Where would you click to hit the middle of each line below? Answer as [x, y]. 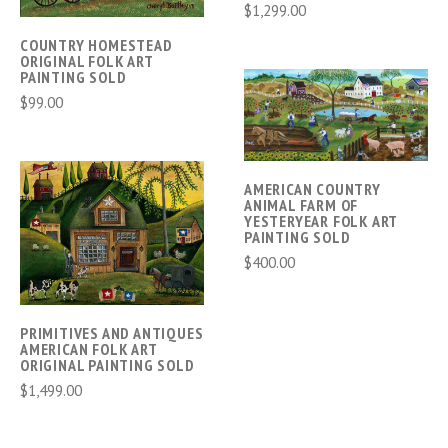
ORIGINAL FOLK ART [86, 60]
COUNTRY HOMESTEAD [96, 44]
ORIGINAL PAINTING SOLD [107, 365]
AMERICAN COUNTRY [312, 189]
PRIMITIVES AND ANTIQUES [112, 333]
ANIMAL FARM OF [301, 205]
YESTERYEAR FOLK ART [321, 221]
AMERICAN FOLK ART [88, 349]
